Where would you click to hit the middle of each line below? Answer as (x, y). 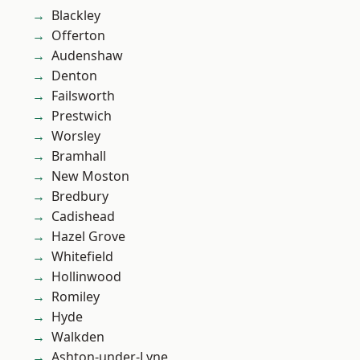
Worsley (76, 136)
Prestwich (82, 116)
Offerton (78, 36)
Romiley (76, 297)
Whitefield (82, 257)
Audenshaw (87, 56)
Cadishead (83, 217)
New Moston (90, 176)
